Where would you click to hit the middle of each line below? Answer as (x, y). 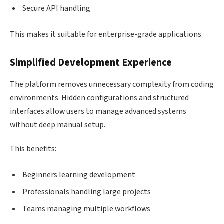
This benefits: (33, 149)
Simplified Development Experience (91, 62)
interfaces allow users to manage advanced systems (98, 112)
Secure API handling (56, 9)
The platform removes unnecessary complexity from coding (112, 85)
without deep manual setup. (58, 125)
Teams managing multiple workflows (86, 209)
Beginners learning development (79, 175)
